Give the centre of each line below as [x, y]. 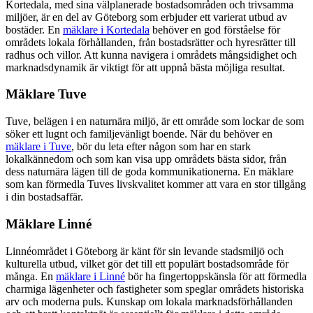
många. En [31, 276]
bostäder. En [34, 29]
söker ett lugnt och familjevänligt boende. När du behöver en [139, 134]
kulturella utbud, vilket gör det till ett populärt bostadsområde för [147, 263]
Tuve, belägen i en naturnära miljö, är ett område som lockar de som [155, 122]
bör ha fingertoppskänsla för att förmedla [216, 276]
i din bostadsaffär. [44, 197]
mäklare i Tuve [38, 147]
